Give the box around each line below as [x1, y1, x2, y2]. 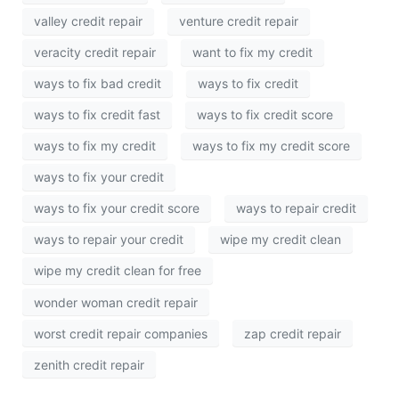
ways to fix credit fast [34, 107, 160, 123]
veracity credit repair [34, 45, 156, 61]
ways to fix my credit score [192, 138, 350, 154]
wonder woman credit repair [34, 294, 198, 310]
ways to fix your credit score [34, 200, 199, 216]
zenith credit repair [34, 356, 144, 372]
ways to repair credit [236, 200, 356, 216]
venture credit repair [179, 13, 298, 29]
